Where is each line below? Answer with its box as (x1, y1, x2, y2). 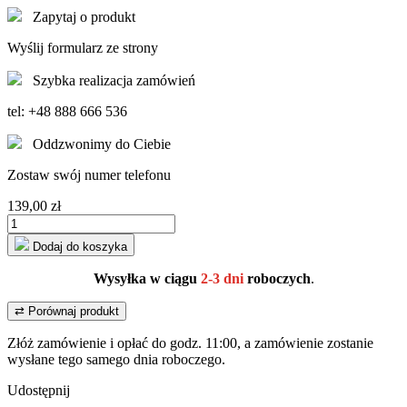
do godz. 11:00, (148, 335, 244, 352)
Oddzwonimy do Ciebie (33, 136, 171, 153)
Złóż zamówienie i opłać (7, 335, 148, 352)
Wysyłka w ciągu (93, 271, 201, 287)
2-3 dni (200, 271, 247, 287)
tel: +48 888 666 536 (7, 104, 127, 120)
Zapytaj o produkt (33, 9, 135, 25)
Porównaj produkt (28, 304, 119, 319)
